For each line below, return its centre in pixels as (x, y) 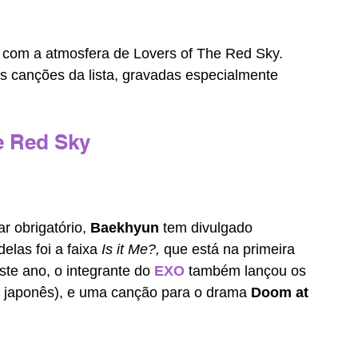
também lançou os (249, 271)
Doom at (282, 293)
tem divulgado (210, 228)
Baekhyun (127, 228)
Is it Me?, (133, 250)
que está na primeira (231, 250)
